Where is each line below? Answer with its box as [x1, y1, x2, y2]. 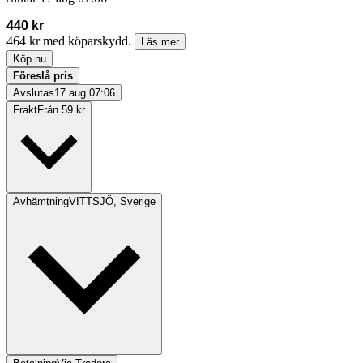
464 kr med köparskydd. [6, 34, 135, 49]
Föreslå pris [13, 70, 73, 83]
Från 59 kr [37, 104, 85, 117]
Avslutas [13, 87, 54, 100]
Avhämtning [13, 195, 69, 208]
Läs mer [141, 36, 179, 49]
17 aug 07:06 [54, 87, 115, 100]
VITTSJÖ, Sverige [69, 195, 156, 208]
